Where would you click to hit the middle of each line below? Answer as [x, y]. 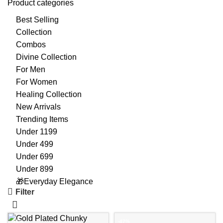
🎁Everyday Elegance [55, 181]
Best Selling [37, 20]
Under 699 [35, 157]
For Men [31, 69]
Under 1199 [37, 132]
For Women [37, 82]
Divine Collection [46, 57]
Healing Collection [49, 94]
